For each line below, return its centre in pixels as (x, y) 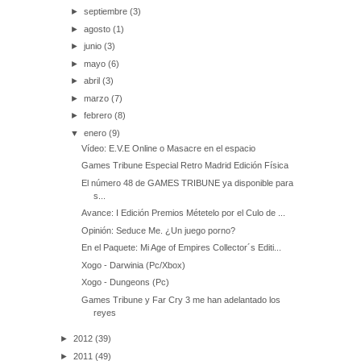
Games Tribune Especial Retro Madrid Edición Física (185, 166)
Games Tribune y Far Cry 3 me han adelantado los (181, 299)
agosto (99, 29)
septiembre (107, 12)
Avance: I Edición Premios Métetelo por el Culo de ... (184, 213)
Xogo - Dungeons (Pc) (126, 282)
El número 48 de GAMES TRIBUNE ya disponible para (188, 183)
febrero (100, 116)
